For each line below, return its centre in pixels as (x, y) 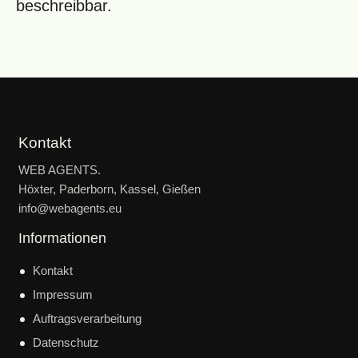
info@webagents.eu (70, 209)
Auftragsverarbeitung (88, 318)
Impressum (63, 294)
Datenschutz (66, 342)
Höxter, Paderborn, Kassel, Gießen (110, 189)
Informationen (63, 239)
